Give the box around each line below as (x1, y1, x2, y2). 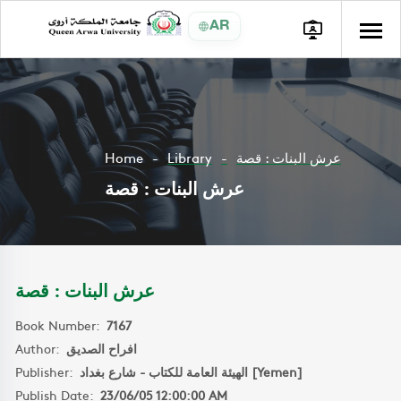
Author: (15, 339, 66, 357)
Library (167, 148, 212, 166)
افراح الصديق (66, 339, 137, 357)
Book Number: (15, 316, 107, 334)
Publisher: (15, 363, 80, 380)
